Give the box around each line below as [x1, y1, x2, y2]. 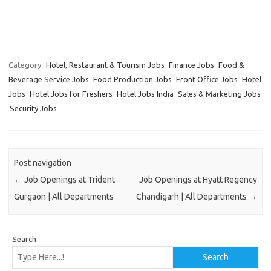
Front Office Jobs [176, 75, 238, 84]
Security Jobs [10, 104, 57, 113]
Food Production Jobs [93, 75, 172, 84]
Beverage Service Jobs [8, 75, 89, 84]
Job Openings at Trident [22, 174, 116, 184]
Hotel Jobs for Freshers [30, 90, 113, 99]
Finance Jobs [169, 60, 214, 70]
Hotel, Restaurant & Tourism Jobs [46, 60, 165, 70]
